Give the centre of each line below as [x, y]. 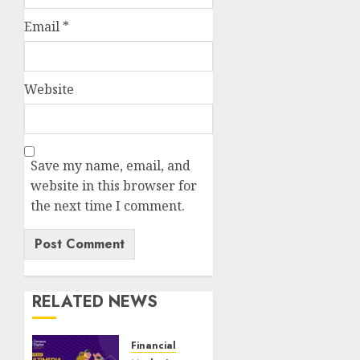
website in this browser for [114, 185]
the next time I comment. [108, 205]
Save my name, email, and [110, 165]
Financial [153, 345]
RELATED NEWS [95, 301]
